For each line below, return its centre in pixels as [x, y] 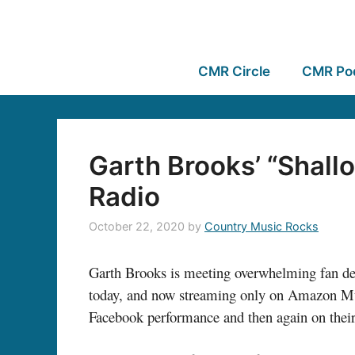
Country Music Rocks [261, 227]
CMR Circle [234, 71]
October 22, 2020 [137, 227]
